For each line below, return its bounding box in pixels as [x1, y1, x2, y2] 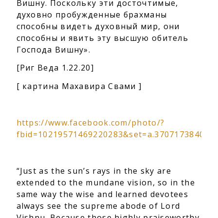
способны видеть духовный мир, [16, 20, 161, 32]
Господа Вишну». [16, 44, 91, 55]
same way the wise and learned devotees [16, 189, 188, 200]
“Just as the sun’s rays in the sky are [16, 165, 171, 177]
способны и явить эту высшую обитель [16, 32, 189, 43]
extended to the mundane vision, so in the [16, 177, 195, 188]
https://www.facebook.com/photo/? [16, 117, 165, 128]
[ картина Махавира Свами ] [16, 80, 142, 91]
